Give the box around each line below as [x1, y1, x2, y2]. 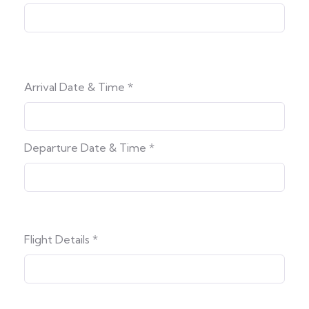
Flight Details [24, 232, 92, 246]
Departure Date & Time [24, 140, 149, 154]
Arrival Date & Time [24, 79, 128, 94]
